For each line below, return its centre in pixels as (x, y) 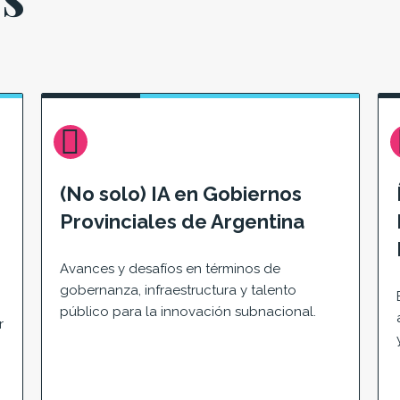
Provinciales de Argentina (182, 221)
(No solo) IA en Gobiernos (181, 193)
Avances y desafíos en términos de (170, 269)
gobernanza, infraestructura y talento (178, 291)
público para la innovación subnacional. (188, 312)
